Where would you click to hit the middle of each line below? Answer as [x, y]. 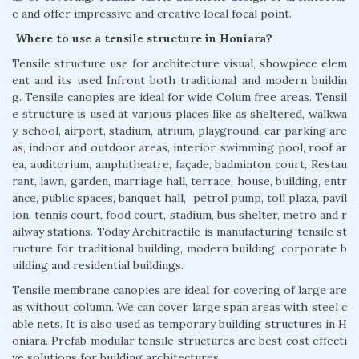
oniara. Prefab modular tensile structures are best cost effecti [179, 340]
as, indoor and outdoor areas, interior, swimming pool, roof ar [179, 147]
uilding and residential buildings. [98, 265]
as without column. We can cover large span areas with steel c [179, 307]
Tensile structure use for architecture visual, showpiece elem [179, 63]
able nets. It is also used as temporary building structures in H [179, 323]
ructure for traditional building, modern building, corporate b [179, 248]
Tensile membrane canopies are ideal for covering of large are [179, 290]
